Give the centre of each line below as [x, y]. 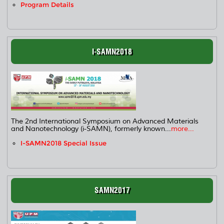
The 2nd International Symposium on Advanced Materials [105, 121]
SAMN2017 [112, 190]
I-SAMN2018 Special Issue [64, 143]
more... [183, 129]
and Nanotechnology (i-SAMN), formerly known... [91, 129]
